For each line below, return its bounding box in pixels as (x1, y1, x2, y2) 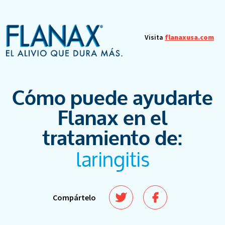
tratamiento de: (43, 126, 182, 152)
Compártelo (53, 192, 96, 202)
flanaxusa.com (165, 33, 214, 42)
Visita (145, 33, 165, 42)
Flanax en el (57, 105, 168, 132)
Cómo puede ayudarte (12, 85, 213, 112)
